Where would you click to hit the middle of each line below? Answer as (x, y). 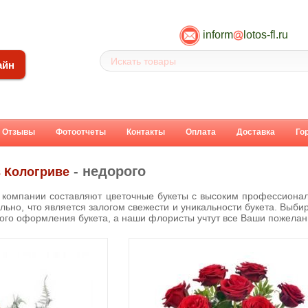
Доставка (256, 132)
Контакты (146, 132)
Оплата (201, 132)
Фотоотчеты (81, 132)
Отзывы (19, 132)
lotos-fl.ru (265, 34)
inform (218, 34)
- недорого (108, 171)
